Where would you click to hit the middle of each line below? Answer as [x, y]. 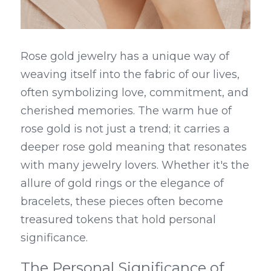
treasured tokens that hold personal [118, 220]
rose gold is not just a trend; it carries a [125, 129]
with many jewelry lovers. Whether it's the [135, 165]
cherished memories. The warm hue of [126, 111]
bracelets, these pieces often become [122, 201]
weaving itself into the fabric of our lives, [130, 74]
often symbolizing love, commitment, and [135, 93]
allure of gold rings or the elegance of [122, 183]
